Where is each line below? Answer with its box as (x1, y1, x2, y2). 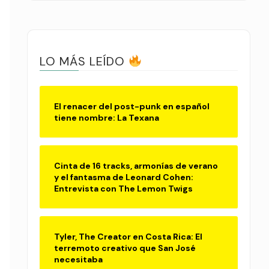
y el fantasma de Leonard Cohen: (54, 171, 193, 183)
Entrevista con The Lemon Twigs (54, 183, 193, 194)
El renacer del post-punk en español (54, 100, 210, 112)
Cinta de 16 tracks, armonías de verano (54, 160, 218, 171)
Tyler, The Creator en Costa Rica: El (54, 231, 202, 242)
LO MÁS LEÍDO (40, 53, 128, 69)
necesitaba (54, 253, 103, 265)
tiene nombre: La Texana (54, 112, 159, 123)
